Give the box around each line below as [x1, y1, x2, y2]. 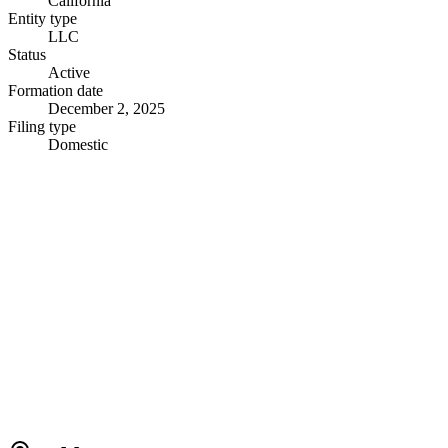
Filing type [8, 117, 76, 135]
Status [8, 45, 46, 63]
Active [48, 63, 90, 81]
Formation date [8, 81, 103, 99]
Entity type [8, 9, 77, 27]
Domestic [48, 135, 108, 153]
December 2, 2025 [48, 99, 165, 117]
